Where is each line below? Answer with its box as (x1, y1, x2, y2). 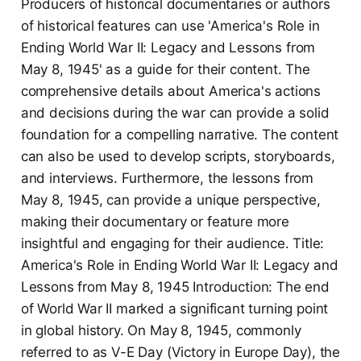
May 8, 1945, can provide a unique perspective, (20, 192, 321, 209)
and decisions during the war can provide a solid (20, 105, 330, 122)
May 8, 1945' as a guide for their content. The (20, 61, 310, 78)
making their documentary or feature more (20, 214, 289, 230)
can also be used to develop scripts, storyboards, (20, 148, 335, 165)
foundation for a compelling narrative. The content (20, 127, 339, 143)
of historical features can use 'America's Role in (20, 18, 320, 35)
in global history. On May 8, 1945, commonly (20, 322, 301, 339)
